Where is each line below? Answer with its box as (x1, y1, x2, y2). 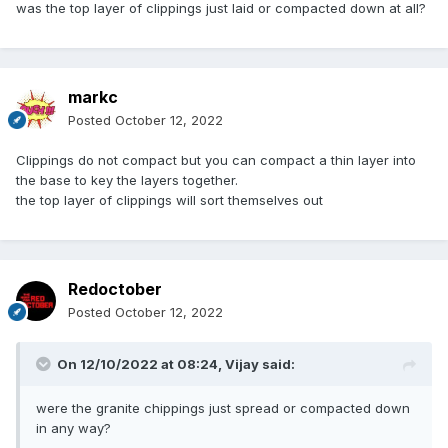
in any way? (36, 420, 111, 437)
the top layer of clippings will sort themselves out (16, 192, 323, 209)
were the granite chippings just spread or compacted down (36, 400, 410, 417)
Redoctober (68, 279, 162, 300)
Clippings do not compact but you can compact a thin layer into (16, 152, 416, 169)
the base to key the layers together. (16, 172, 238, 189)
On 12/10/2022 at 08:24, (57, 356, 225, 373)
